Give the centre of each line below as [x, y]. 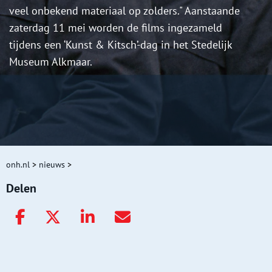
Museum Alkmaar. [51, 62]
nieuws [52, 165]
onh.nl [18, 165]
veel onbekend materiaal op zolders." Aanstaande [124, 11]
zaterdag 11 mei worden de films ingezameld [116, 28]
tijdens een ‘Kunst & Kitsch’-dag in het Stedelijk [121, 45]
